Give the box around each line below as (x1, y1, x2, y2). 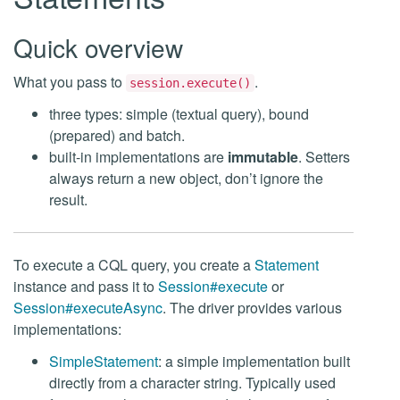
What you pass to (13, 71, 126, 92)
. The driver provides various (162, 297, 342, 318)
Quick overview (13, 29, 183, 65)
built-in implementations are (49, 146, 228, 167)
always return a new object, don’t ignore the (49, 168, 323, 188)
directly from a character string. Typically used (49, 372, 336, 393)
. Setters (298, 146, 350, 167)
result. (49, 189, 87, 210)
